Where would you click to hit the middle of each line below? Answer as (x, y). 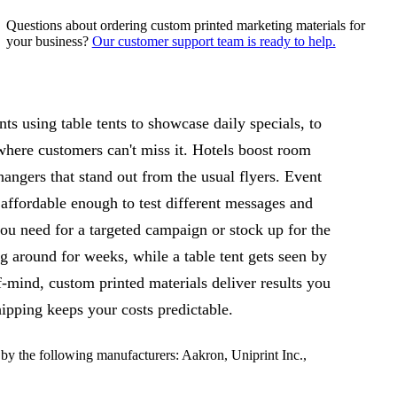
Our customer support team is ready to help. (214, 41)
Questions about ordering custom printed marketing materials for (185, 25)
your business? (49, 41)
